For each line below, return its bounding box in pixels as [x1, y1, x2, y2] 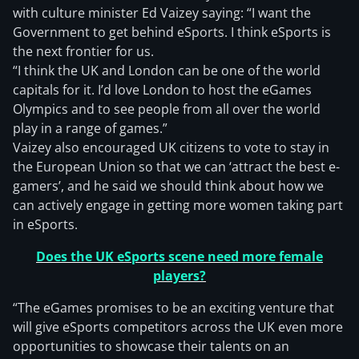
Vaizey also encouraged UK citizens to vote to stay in [13, 139, 329, 156]
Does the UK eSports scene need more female [36, 248, 323, 265]
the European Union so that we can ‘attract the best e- [13, 158, 340, 175]
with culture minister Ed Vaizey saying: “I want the [13, 4, 311, 22]
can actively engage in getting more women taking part [13, 196, 343, 214]
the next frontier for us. [13, 42, 154, 60]
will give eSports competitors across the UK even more [13, 318, 343, 336]
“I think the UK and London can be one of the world [13, 62, 321, 79]
